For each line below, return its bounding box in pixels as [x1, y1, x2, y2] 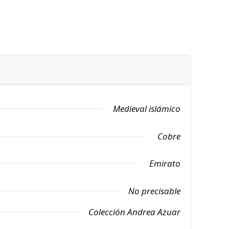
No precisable [128, 185, 180, 197]
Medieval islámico [113, 103, 180, 114]
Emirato [149, 157, 180, 169]
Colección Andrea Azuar [88, 206, 180, 218]
